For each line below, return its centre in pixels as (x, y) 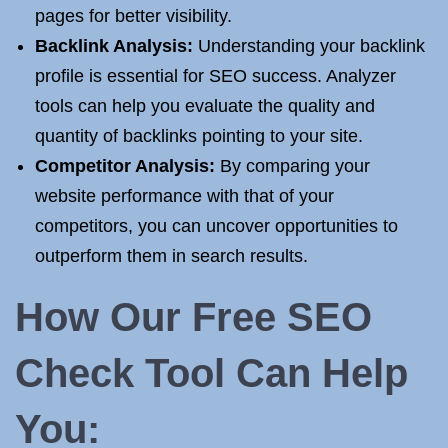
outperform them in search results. (171, 256)
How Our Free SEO (193, 317)
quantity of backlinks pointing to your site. (199, 136)
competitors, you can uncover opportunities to (216, 226)
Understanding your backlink (309, 46)
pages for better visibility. (133, 16)
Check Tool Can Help (211, 373)
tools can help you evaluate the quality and (205, 106)
